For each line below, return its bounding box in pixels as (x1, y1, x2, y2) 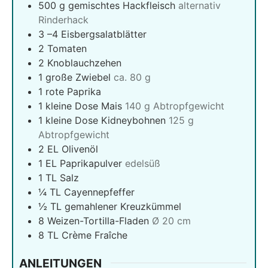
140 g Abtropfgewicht (125, 99, 224, 112)
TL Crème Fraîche (47, 229, 127, 241)
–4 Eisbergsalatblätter (47, 28, 147, 40)
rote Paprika (45, 85, 101, 98)
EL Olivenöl (47, 142, 98, 155)
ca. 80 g (114, 71, 151, 83)
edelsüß (125, 157, 160, 169)
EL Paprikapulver (45, 157, 122, 169)
